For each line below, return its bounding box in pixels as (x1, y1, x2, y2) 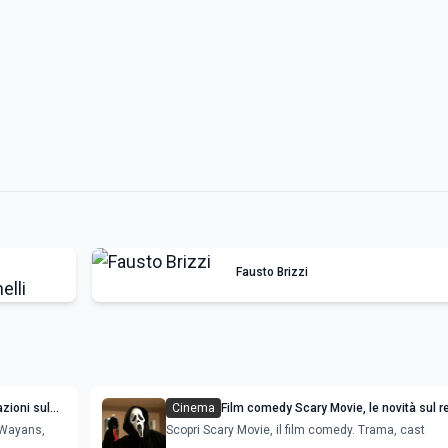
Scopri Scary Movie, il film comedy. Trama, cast (166, 422, 425, 437)
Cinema (172, 400, 215, 415)
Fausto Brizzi (236, 264, 308, 279)
